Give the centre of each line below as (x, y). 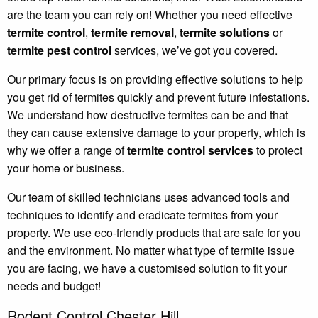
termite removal (132, 32)
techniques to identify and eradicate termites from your (142, 214)
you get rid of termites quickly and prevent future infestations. (158, 97)
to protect (278, 150)
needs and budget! (54, 285)
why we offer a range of (67, 150)
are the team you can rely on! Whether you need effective (150, 14)
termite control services (190, 150)
